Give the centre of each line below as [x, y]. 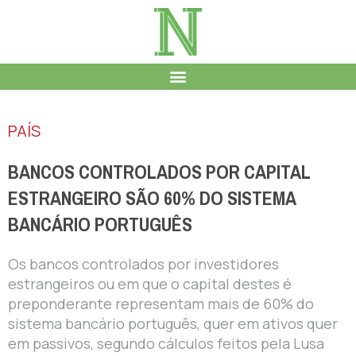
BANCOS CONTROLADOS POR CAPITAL [159, 172]
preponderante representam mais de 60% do [161, 303]
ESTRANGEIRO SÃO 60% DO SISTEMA [152, 198]
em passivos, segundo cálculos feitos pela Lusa [166, 343]
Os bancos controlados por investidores [143, 263]
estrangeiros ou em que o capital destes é [150, 283]
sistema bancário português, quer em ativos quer [173, 323]
